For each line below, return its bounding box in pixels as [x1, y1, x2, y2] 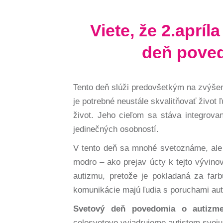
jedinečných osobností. [73, 124, 159, 134]
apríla [175, 21, 220, 40]
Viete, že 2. [90, 21, 175, 40]
